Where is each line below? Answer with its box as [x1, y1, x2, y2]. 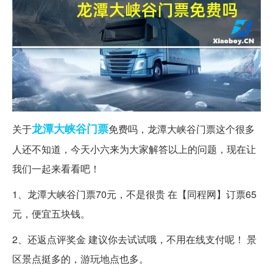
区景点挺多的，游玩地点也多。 [12, 251, 149, 266]
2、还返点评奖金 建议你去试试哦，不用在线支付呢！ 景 [12, 232, 257, 246]
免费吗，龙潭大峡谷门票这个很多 [108, 121, 255, 136]
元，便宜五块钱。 [12, 206, 90, 221]
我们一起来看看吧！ [12, 161, 100, 175]
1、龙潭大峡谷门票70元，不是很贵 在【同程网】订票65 [12, 186, 257, 201]
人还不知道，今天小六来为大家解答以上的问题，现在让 [12, 141, 256, 156]
